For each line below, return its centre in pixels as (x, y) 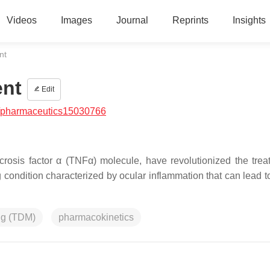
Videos (21, 20)
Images (76, 20)
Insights (249, 20)
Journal (132, 20)
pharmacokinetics (96, 217)
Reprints (190, 20)
